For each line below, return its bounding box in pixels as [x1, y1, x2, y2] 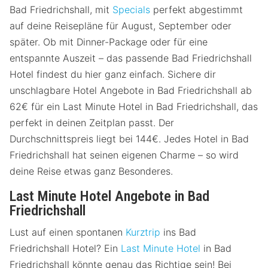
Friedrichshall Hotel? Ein [10, 242, 121, 255]
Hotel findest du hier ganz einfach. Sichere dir [10, 68, 216, 81]
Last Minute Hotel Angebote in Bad [10, 188, 209, 205]
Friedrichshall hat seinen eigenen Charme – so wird [10, 149, 239, 162]
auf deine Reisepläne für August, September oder [10, 20, 232, 32]
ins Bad [160, 226, 196, 239]
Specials [112, 4, 150, 16]
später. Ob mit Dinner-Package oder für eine [10, 36, 208, 48]
